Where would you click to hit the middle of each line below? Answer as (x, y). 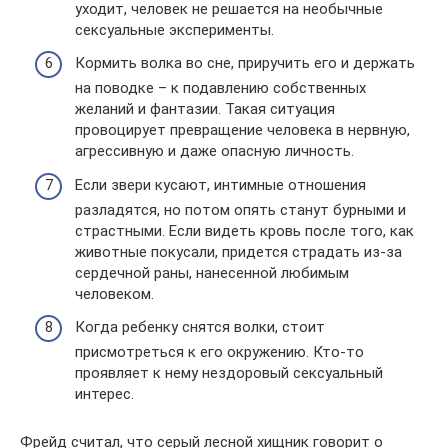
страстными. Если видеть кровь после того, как (244, 230)
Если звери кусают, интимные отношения (220, 184)
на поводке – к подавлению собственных (220, 88)
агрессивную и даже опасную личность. (214, 151)
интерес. (104, 394)
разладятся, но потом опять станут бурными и (240, 209)
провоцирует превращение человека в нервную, (242, 130)
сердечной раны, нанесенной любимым (212, 272)
